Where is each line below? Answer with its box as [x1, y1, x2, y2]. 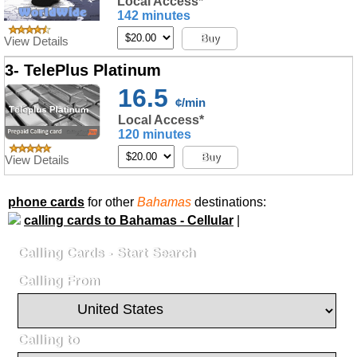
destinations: [194, 195, 266, 209]
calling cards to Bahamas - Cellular [24, 214, 233, 227]
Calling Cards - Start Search [18, 245, 195, 261]
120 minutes [118, 127, 191, 141]
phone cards [8, 195, 84, 209]
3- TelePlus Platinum [5, 61, 161, 79]
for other [84, 195, 137, 209]
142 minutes [117, 9, 190, 22]
